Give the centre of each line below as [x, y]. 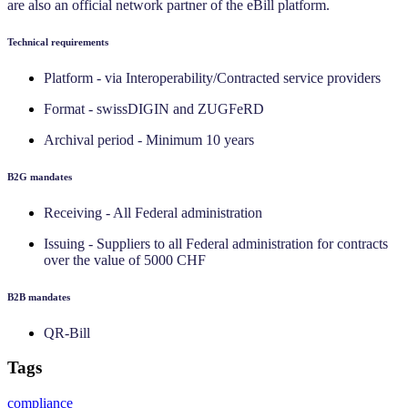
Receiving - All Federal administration [153, 212]
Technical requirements [58, 41]
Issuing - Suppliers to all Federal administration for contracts [216, 243]
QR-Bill [67, 332]
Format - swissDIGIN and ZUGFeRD [154, 108]
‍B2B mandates [39, 296]
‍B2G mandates [40, 176]
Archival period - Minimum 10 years [149, 139]
